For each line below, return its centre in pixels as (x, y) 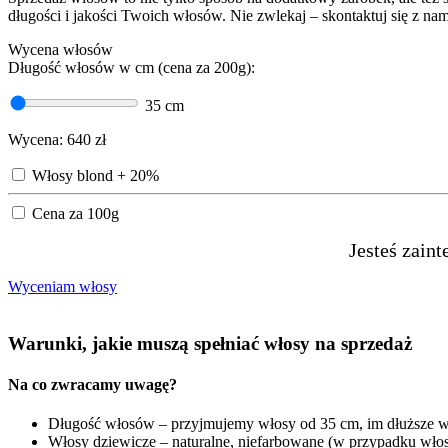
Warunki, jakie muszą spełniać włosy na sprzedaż (210, 343)
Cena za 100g (75, 214)
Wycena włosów (60, 50)
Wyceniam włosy (62, 287)
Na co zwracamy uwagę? (92, 385)
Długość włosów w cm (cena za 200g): (131, 68)
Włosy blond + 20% (95, 176)
